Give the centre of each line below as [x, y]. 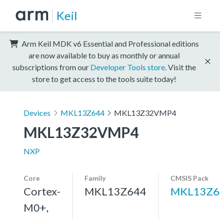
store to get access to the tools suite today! [104, 79]
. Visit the [180, 67]
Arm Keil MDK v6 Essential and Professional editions [110, 43]
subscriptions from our [51, 67]
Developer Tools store [128, 67]
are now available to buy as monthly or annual [104, 55]
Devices [37, 112]
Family [95, 178]
